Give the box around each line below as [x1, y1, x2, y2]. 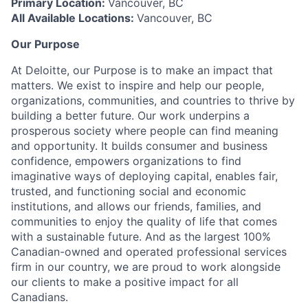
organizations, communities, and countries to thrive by [11, 93, 295, 108]
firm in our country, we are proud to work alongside [11, 260, 280, 274]
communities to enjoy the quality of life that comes [11, 214, 277, 229]
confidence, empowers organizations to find [11, 154, 241, 168]
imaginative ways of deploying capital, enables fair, [11, 169, 278, 184]
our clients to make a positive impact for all [11, 275, 239, 289]
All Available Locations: [11, 11, 137, 25]
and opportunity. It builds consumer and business [11, 139, 267, 153]
